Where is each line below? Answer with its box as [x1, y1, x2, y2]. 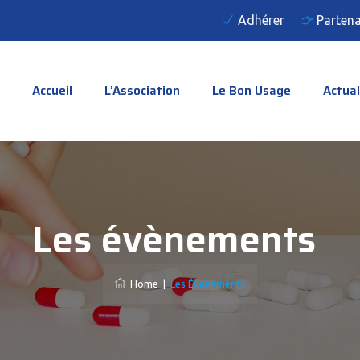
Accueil [32, 81, 72, 100]
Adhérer [238, 13, 284, 27]
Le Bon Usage [212, 81, 291, 100]
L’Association [104, 81, 180, 100]
